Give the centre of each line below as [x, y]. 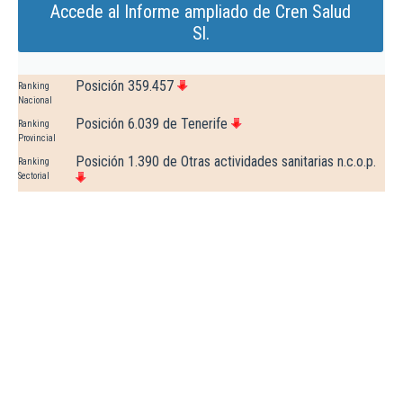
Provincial [37, 139]
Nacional [35, 101]
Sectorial [34, 176]
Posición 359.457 [125, 86]
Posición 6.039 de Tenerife [152, 124]
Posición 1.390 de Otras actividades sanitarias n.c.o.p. [226, 162]
